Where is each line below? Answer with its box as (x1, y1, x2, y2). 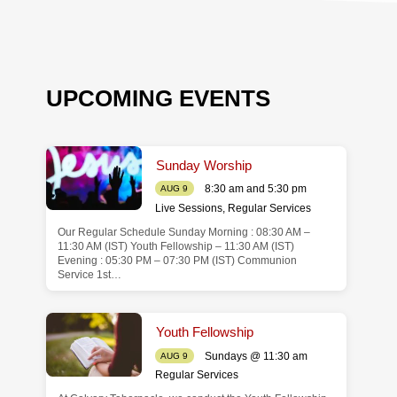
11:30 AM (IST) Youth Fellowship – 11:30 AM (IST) (57, 240, 294, 252)
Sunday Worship (155, 157, 252, 173)
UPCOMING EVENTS (46, 85, 271, 111)
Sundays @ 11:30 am (204, 349, 307, 362)
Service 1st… (57, 269, 121, 280)
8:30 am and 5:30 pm (204, 183, 307, 196)
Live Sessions (154, 201, 222, 214)
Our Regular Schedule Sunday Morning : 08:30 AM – (57, 226, 310, 237)
